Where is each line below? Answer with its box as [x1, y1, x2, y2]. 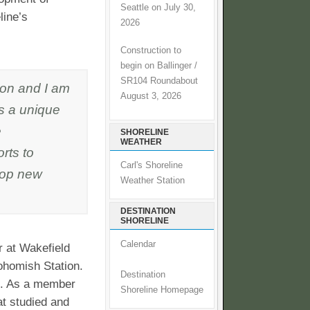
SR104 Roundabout [120, 75, 198, 86]
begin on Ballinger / [120, 60, 197, 71]
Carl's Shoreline [120, 161, 183, 171]
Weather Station [120, 176, 185, 186]
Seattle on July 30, [120, 2, 196, 12]
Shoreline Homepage [120, 285, 203, 295]
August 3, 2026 [120, 91, 181, 101]
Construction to [120, 45, 181, 55]
